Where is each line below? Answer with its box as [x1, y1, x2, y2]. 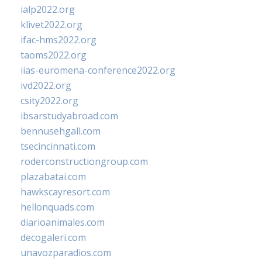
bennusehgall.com [20, 125, 101, 138]
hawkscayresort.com [20, 185, 110, 199]
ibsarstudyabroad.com [20, 109, 118, 123]
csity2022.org [20, 94, 78, 108]
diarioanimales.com [20, 216, 105, 229]
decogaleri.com [20, 231, 86, 244]
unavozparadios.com [20, 246, 111, 260]
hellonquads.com [20, 201, 94, 214]
